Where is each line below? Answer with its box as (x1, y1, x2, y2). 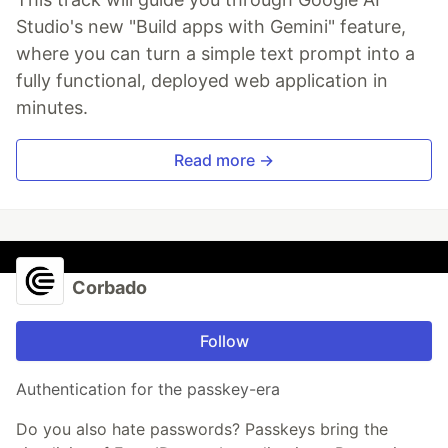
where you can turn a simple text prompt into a (16, 42, 415, 64)
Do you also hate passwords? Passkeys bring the (16, 418, 388, 439)
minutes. (16, 96, 88, 118)
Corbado (72, 276, 147, 298)
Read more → (174, 149, 274, 170)
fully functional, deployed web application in (16, 69, 388, 91)
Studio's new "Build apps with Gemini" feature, (16, 15, 406, 37)
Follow (199, 330, 249, 351)
